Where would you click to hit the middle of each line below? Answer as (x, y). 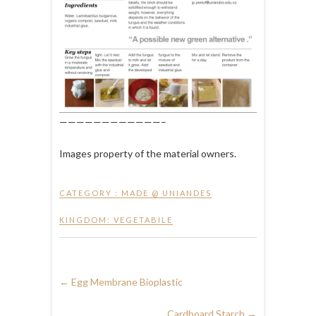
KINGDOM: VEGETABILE (116, 220)
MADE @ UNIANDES (166, 193)
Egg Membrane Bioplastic (126, 282)
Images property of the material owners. (148, 154)
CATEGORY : (90, 193)
